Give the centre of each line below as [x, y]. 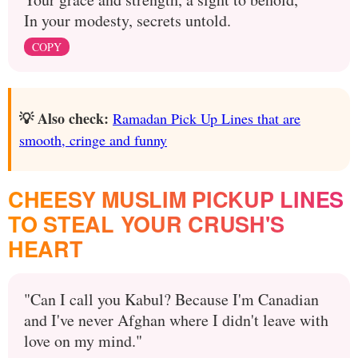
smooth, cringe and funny [93, 139]
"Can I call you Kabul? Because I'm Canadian [171, 299]
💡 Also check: [64, 118]
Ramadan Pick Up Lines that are [207, 118]
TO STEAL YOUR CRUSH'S [146, 223]
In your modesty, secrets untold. [127, 20]
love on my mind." [83, 340]
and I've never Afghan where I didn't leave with [176, 320]
